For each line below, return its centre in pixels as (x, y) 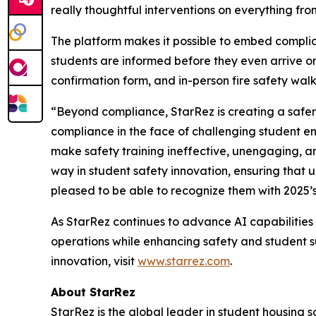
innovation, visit (94, 261)
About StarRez (93, 292)
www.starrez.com (184, 261)
